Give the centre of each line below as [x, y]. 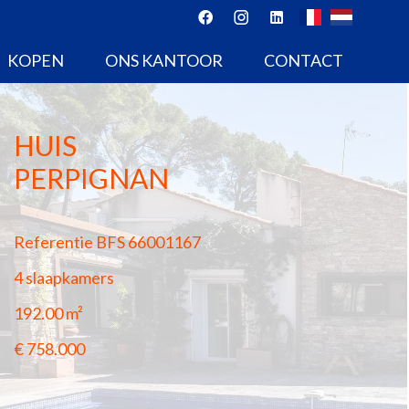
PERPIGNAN [92, 178]
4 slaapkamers [64, 278]
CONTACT [304, 61]
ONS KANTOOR [164, 61]
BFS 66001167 [147, 242]
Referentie [54, 242]
